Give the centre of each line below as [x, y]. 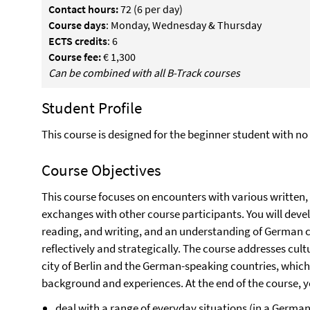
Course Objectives [101, 170]
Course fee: [75, 57]
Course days [77, 25]
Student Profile [92, 108]
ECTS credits [78, 41]
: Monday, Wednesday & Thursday [184, 25]
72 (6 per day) [151, 9]
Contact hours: [83, 9]
